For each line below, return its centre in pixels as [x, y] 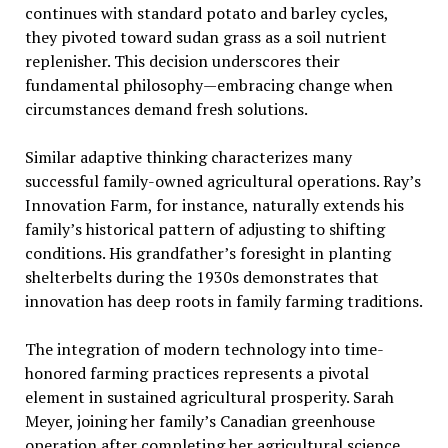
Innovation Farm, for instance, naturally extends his [214, 204]
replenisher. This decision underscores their [182, 60]
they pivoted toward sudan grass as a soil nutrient [205, 36]
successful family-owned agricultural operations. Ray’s [222, 180]
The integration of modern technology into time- [204, 348]
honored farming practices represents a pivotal [196, 372]
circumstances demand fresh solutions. [166, 108]
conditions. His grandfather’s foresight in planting [207, 252]
